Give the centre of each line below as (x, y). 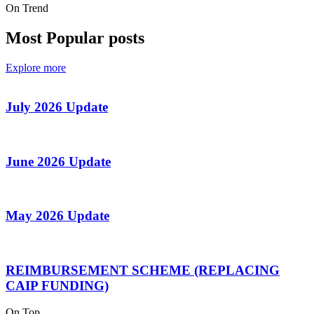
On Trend (27, 8)
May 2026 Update (57, 216)
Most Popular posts (75, 37)
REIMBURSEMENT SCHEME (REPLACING (143, 270)
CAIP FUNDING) (57, 285)
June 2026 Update (58, 161)
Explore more (36, 67)
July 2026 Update (57, 107)
